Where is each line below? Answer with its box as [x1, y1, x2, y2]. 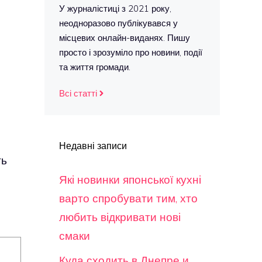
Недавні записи [59, 140, 127, 151]
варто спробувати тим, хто [59, 191, 198, 205]
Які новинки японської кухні [59, 173, 201, 187]
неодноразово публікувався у [59, 18, 178, 29]
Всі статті [59, 88, 97, 99]
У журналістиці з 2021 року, [59, 3, 171, 14]
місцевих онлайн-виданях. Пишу [59, 32, 190, 43]
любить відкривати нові [59, 210, 181, 224]
